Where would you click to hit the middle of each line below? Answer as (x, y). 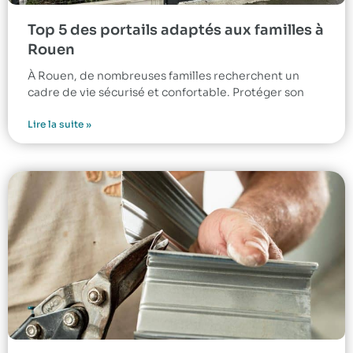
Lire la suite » (59, 124)
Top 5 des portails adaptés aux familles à (176, 30)
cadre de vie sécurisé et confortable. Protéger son (166, 92)
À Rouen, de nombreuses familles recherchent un (163, 75)
